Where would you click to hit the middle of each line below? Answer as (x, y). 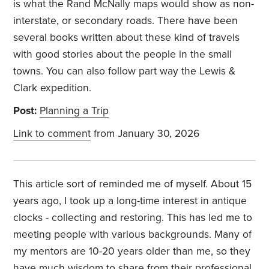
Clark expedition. (53, 88)
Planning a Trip (74, 111)
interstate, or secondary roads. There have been (126, 21)
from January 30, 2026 (145, 134)
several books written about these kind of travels (127, 38)
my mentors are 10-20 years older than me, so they (132, 252)
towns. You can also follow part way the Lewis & (125, 71)
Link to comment (52, 134)
